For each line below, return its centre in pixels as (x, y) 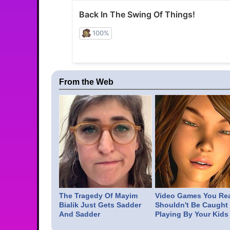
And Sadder (80, 214)
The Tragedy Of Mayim (98, 196)
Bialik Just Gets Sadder (100, 205)
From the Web (86, 82)
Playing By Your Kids (191, 214)
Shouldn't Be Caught (191, 205)
